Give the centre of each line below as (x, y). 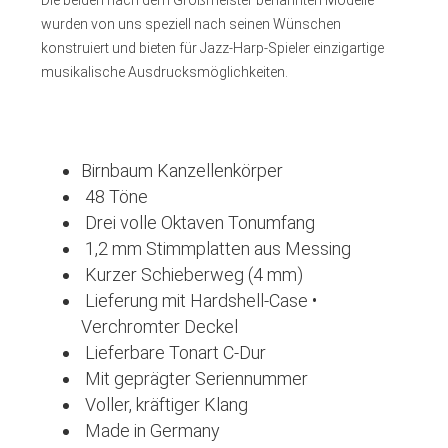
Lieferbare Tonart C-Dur (173, 352)
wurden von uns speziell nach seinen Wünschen (190, 24)
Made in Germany (150, 430)
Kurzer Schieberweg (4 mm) (191, 274)
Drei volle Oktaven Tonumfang (197, 222)
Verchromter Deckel (159, 326)
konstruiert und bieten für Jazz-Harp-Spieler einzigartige (212, 48)
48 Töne (114, 196)
